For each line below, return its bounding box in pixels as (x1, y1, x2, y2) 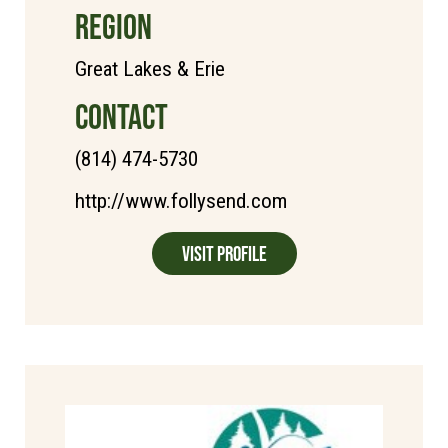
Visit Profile (181, 241, 267, 265)
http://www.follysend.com (75, 188, 287, 213)
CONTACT (75, 96, 168, 136)
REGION (75, 6, 152, 46)
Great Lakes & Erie (75, 56, 225, 81)
